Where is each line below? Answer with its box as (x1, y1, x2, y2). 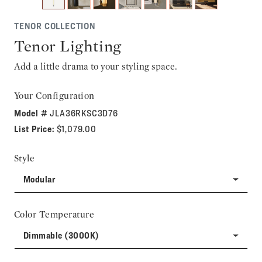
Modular (23, 174, 56, 185)
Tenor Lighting (14, 36, 122, 56)
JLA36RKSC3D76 (50, 108, 118, 119)
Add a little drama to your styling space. (14, 61, 177, 73)
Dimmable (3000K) (23, 230, 99, 242)
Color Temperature (14, 209, 95, 220)
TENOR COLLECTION (14, 20, 96, 32)
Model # (14, 108, 50, 119)
